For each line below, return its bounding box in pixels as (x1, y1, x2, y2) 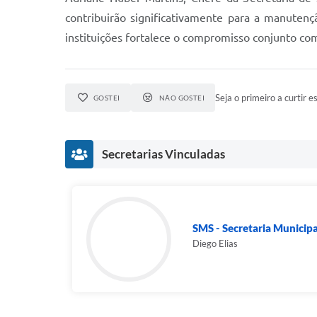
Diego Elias (192, 238, 238, 249)
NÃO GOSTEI (158, 93, 205, 102)
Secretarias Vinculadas (102, 146, 225, 161)
